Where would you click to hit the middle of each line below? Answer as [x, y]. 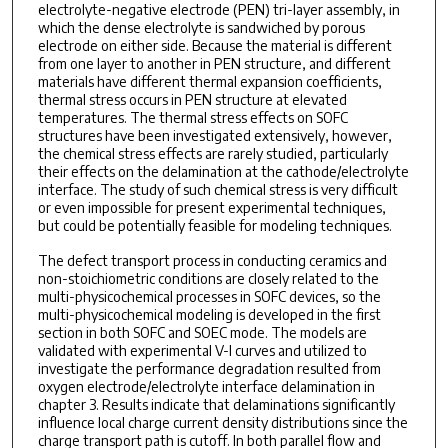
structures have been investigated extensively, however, [214, 136]
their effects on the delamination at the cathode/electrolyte [223, 172]
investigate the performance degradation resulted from [209, 368]
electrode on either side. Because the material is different [214, 46]
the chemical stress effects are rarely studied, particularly [212, 154]
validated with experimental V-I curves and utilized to [202, 350]
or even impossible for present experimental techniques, [211, 208]
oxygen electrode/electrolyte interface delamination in [206, 386]
